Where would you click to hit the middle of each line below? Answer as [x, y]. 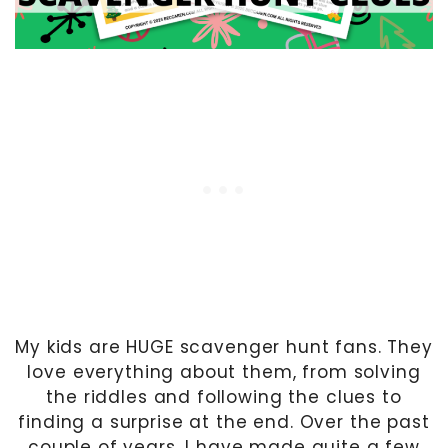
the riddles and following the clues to [224, 396]
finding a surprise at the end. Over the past [224, 421]
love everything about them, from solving [224, 371]
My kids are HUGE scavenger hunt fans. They [224, 346]
